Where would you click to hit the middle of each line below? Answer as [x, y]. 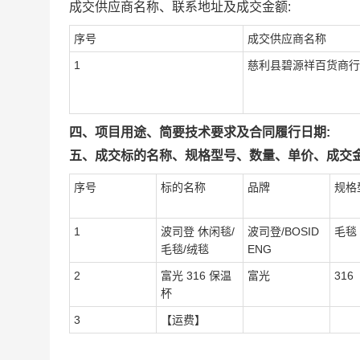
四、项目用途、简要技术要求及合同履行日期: [200, 132]
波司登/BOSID [283, 231]
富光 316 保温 [196, 276]
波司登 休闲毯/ [198, 231]
